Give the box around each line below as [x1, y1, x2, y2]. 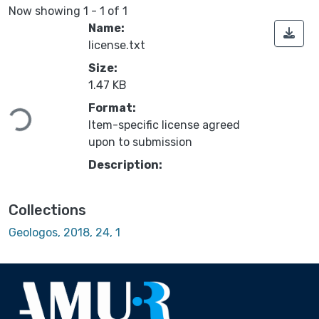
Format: [88, 100, 136, 115]
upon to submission [88, 135, 192, 149]
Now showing [9, 4, 83, 18]
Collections [9, 201, 86, 219]
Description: [88, 157, 162, 172]
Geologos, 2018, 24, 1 [9, 225, 120, 239]
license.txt [88, 38, 145, 52]
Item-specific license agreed [88, 117, 240, 132]
